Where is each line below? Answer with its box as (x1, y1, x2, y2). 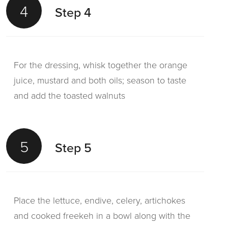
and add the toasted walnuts (14, 89, 125, 101)
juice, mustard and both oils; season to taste (14, 74, 186, 86)
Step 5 (55, 138, 92, 157)
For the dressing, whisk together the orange (14, 59, 187, 71)
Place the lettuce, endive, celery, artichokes (14, 194, 185, 206)
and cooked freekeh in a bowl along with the (14, 209, 190, 221)
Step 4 (55, 3, 91, 21)
